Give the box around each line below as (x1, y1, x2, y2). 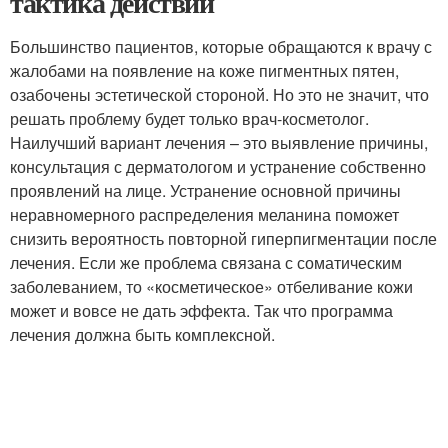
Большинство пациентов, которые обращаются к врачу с (10, 34, 432, 58)
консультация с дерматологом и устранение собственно (10, 154, 426, 178)
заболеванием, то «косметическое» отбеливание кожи (10, 274, 413, 298)
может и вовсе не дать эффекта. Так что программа (10, 298, 393, 322)
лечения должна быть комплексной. (10, 322, 275, 346)
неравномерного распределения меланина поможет (10, 202, 399, 226)
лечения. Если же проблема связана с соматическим (10, 250, 402, 274)
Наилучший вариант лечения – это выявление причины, (10, 130, 428, 154)
